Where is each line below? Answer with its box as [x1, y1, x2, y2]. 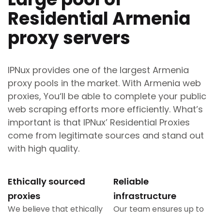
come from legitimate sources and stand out [8, 129, 204, 141]
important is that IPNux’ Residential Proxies [8, 116, 190, 128]
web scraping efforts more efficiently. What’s [8, 103, 203, 115]
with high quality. [8, 142, 79, 155]
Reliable [113, 175, 149, 187]
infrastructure [113, 190, 176, 202]
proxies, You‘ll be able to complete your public [8, 90, 206, 102]
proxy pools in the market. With [8, 77, 141, 89]
